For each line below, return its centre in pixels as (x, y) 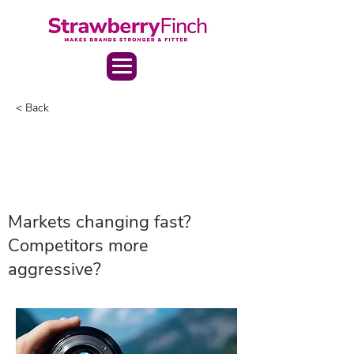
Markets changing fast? (100, 222)
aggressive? (55, 269)
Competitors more (78, 246)
